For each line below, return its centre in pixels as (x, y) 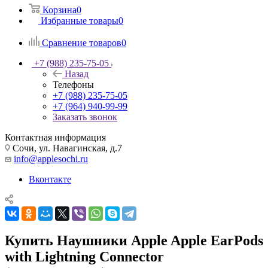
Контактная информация (55, 137)
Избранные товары (80, 20)
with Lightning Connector (84, 256)
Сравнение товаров (82, 42)
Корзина (60, 10)
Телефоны (73, 84)
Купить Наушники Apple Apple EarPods (134, 240)
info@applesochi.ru (51, 159)
